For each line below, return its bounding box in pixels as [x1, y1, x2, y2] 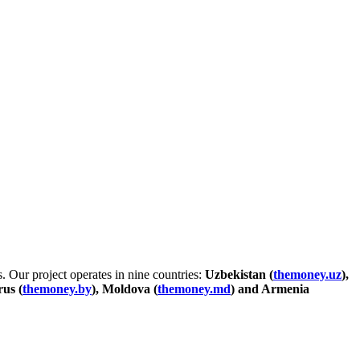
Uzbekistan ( [205, 268, 273, 282]
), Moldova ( [92, 282, 157, 297]
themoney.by [22, 282, 92, 297]
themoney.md [157, 282, 231, 297]
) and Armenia [231, 282, 309, 297]
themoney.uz [273, 268, 342, 282]
